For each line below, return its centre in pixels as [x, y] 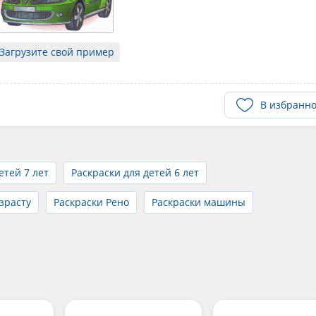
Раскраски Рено [91, 202]
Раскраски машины [199, 202]
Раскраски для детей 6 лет [135, 172]
